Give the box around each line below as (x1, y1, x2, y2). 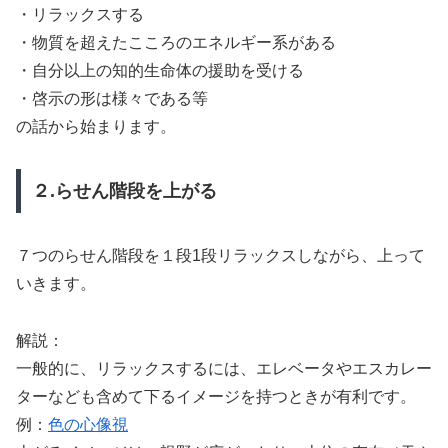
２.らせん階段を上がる (31, 181, 217, 202)
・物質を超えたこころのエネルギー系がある (16, 33, 336, 51)
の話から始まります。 (16, 117, 176, 135)
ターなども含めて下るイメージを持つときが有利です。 (16, 387, 416, 405)
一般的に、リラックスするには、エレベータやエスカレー (16, 359, 432, 377)
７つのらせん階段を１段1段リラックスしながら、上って (16, 247, 425, 265)
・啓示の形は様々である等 (16, 89, 208, 107)
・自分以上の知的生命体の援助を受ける (16, 61, 304, 79)
